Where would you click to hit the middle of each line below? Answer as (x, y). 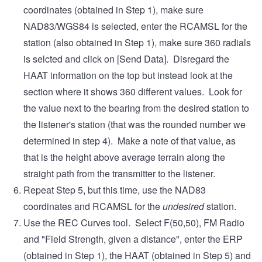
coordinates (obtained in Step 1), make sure (113, 10)
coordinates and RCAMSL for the (93, 206)
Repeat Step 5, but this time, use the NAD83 (115, 190)
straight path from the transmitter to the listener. (119, 174)
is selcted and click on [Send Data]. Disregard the (126, 59)
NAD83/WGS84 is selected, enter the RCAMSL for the (135, 26)
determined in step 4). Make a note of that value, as (130, 141)
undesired (185, 206)
